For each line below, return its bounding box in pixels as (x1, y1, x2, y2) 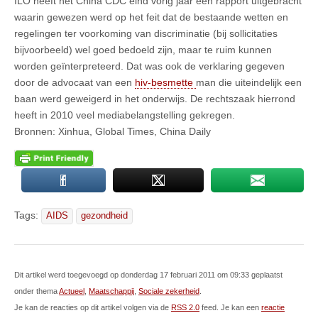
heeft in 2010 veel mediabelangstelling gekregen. (14, 109, 241, 121)
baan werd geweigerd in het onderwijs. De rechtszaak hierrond (14, 92, 295, 104)
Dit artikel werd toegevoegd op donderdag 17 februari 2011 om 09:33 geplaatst (14, 270, 283, 279)
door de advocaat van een (14, 76, 135, 88)
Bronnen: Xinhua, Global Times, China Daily (14, 125, 211, 137)
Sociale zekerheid (138, 287, 199, 295)
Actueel (59, 287, 84, 295)
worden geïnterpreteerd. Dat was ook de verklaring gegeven (14, 60, 285, 72)
